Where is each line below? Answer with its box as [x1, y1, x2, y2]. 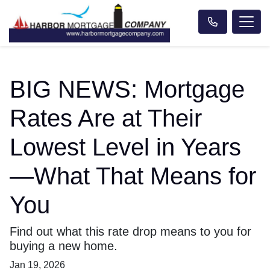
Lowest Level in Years [10, 133, 241, 160]
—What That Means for [10, 162, 256, 189]
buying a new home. [10, 239, 118, 253]
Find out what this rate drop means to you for [10, 224, 251, 238]
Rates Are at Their [10, 104, 202, 131]
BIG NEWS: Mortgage [10, 75, 245, 102]
